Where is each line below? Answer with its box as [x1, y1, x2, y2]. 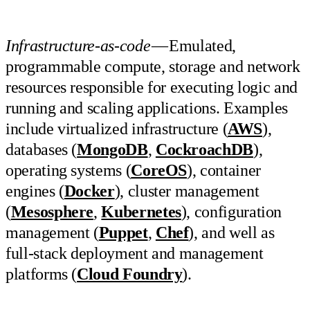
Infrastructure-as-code [6, 37, 151, 55]
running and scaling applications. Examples [6, 99, 289, 118]
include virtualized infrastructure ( [6, 120, 228, 138]
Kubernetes [101, 203, 181, 221]
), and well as [188, 224, 275, 242]
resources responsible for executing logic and [6, 78, 298, 97]
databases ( [6, 140, 77, 159]
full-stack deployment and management [6, 244, 264, 263]
